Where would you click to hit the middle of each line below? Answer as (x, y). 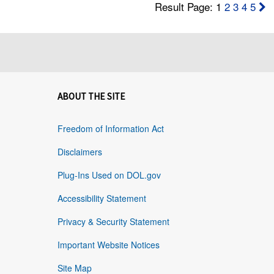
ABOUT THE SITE (91, 97)
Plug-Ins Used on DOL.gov (109, 175)
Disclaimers (80, 152)
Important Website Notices (108, 245)
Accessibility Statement (102, 198)
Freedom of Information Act (110, 129)
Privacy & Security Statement (113, 222)
